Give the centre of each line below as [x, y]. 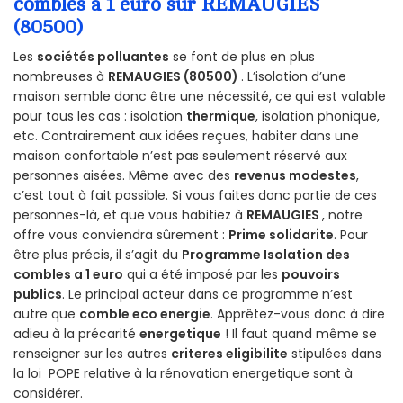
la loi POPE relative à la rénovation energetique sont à [183, 374]
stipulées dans [335, 354]
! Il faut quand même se [299, 334]
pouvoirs [311, 275]
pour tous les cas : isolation [100, 116]
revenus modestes [295, 176]
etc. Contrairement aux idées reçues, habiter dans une [186, 136]
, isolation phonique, [318, 116]
